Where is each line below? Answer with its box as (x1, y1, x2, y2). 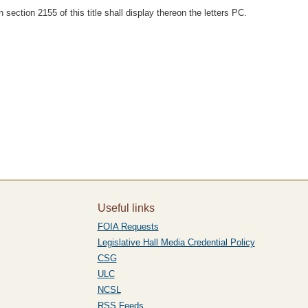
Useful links (97, 202, 155, 214)
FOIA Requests (97, 221, 159, 232)
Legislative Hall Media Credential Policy (97, 237, 255, 247)
